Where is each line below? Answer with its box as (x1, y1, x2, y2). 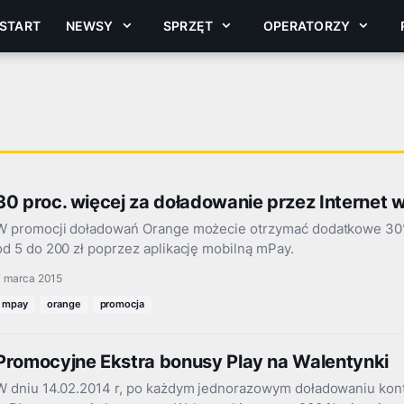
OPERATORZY (262, 18, 351, 33)
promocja (99, 298, 145, 310)
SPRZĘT (163, 18, 214, 33)
